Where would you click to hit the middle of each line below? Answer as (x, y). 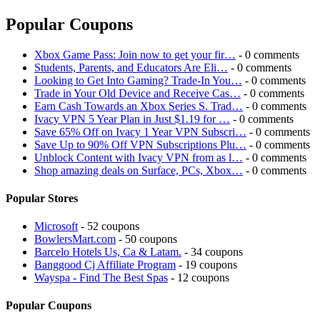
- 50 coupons (146, 239)
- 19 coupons (206, 265)
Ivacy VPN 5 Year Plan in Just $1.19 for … (132, 119)
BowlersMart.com (75, 239)
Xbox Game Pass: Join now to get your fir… (135, 54)
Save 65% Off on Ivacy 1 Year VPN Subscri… (140, 131)
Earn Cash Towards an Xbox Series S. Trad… (139, 106)
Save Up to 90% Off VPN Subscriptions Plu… (140, 144)
